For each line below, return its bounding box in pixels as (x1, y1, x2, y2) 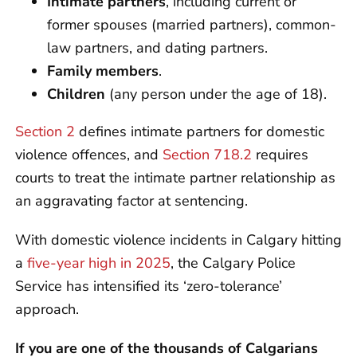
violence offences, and (15, 144, 163, 164)
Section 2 (15, 121, 75, 141)
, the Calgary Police (171, 253, 296, 273)
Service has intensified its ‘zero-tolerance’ (15, 276, 282, 296)
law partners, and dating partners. (47, 37, 268, 57)
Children (47, 84, 105, 104)
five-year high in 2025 (27, 253, 171, 273)
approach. (15, 299, 79, 319)
